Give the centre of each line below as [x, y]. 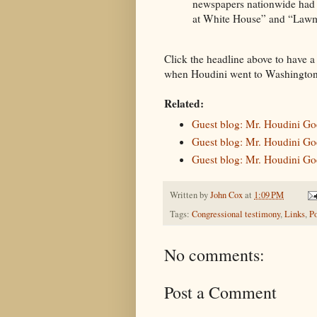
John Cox [226, 195]
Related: [184, 104]
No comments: [214, 255]
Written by [190, 195]
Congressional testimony [236, 214]
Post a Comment [220, 293]
